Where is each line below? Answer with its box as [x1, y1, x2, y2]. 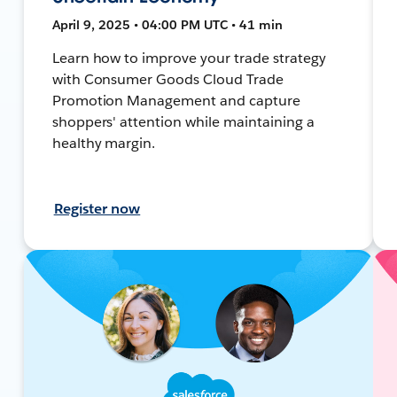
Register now [53, 198, 141, 218]
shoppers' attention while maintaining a [51, 112, 315, 131]
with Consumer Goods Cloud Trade [51, 69, 284, 89]
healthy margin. [51, 133, 156, 152]
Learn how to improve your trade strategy [51, 48, 326, 67]
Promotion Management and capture [51, 90, 301, 110]
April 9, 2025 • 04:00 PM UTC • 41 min [51, 16, 283, 33]
